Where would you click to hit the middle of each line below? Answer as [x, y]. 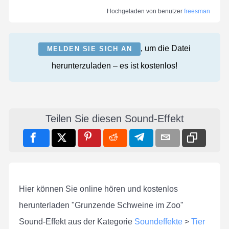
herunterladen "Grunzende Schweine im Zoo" [101, 205]
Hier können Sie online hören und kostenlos [98, 189]
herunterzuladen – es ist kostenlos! [114, 65]
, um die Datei [166, 49]
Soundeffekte [158, 221]
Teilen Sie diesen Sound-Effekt [114, 118]
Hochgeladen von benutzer [145, 11]
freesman [197, 11]
